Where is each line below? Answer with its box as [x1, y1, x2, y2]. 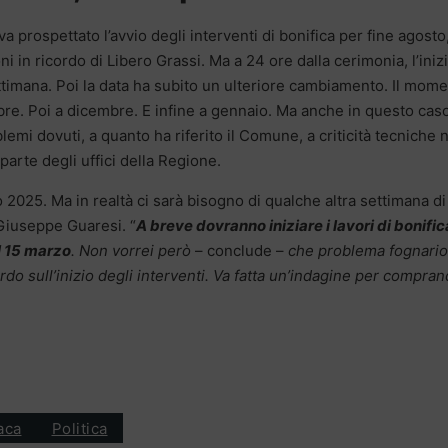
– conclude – [191, 241, 284, 261]
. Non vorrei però [71, 241, 191, 261]
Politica [51, 418, 108, 438]
